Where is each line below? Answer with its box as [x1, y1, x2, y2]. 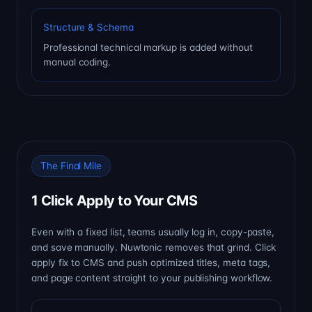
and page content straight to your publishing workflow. [31, 272, 273, 284]
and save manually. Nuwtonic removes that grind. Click [31, 242, 276, 253]
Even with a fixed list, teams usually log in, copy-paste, [31, 226, 275, 238]
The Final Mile [40, 160, 102, 172]
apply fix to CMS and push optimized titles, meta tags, [31, 257, 271, 269]
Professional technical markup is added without [43, 42, 253, 54]
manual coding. [43, 56, 111, 68]
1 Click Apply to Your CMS [31, 192, 197, 210]
